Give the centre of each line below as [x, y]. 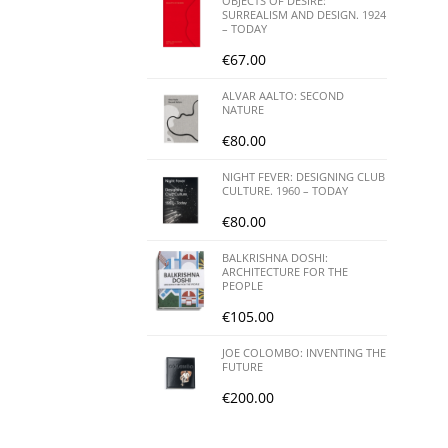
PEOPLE [242, 285]
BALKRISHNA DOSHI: [275, 257]
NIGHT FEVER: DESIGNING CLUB [303, 176]
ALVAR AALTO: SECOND [283, 95]
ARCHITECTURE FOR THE [285, 271]
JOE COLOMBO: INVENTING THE [304, 352]
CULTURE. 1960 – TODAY [285, 190]
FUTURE [242, 366]
